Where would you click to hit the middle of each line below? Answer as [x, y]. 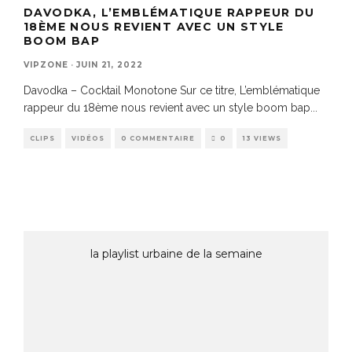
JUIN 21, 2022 [110, 64]
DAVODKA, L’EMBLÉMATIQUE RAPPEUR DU [169, 12]
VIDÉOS [88, 138]
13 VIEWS [262, 138]
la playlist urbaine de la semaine [176, 253]
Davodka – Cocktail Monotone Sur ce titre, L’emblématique [172, 90]
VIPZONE [46, 64]
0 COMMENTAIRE [158, 138]
